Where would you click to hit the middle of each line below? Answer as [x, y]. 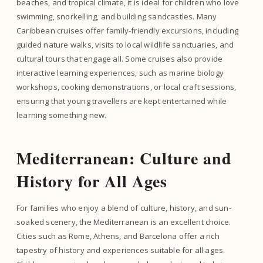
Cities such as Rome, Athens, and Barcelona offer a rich [118, 236]
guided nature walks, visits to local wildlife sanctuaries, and [125, 45]
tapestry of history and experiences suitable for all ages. [121, 250]
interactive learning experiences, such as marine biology [120, 73]
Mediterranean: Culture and [124, 158]
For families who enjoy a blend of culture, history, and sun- [124, 208]
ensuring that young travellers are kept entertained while [122, 101]
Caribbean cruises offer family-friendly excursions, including [128, 31]
